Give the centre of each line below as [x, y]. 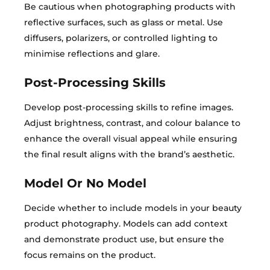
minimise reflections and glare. [92, 54]
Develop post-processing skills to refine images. [129, 107]
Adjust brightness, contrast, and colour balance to [132, 123]
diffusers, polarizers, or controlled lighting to [121, 38]
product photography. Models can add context [126, 224]
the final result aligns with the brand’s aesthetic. [129, 154]
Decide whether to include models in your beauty [133, 208]
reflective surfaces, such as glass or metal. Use [124, 22]
